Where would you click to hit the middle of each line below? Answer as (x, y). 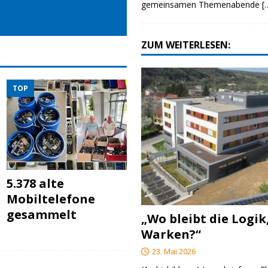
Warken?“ (171, 234)
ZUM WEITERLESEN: (186, 45)
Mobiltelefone (51, 199)
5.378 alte (36, 184)
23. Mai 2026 (174, 251)
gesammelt (42, 215)
